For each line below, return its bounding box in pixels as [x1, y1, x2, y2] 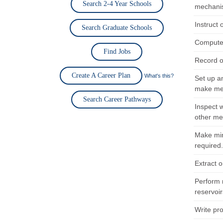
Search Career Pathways [83, 95, 151, 103]
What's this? [144, 72, 174, 79]
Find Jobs [103, 47, 130, 55]
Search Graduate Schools [82, 23, 152, 31]
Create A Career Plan [72, 71, 130, 79]
